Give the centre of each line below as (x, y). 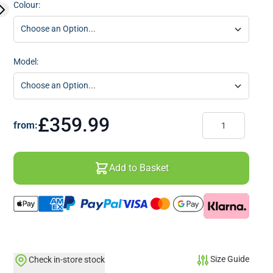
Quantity (218, 117)
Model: (26, 61)
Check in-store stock (66, 260)
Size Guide (230, 259)
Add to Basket (139, 168)
